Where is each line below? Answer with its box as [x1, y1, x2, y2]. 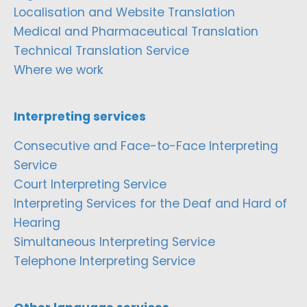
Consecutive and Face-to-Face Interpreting [14, 137, 278, 154]
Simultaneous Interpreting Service [14, 233, 215, 250]
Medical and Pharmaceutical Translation [14, 23, 258, 40]
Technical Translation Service [14, 42, 189, 59]
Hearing [14, 214, 60, 231]
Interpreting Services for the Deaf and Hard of [14, 195, 287, 212]
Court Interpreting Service [14, 175, 167, 193]
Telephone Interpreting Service [14, 252, 195, 269]
